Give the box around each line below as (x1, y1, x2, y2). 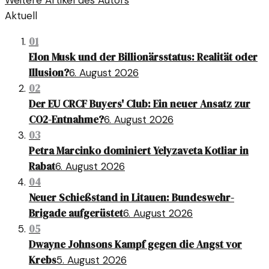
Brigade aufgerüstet (29, 206, 123, 221)
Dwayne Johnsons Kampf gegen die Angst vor (29, 237, 242, 252)
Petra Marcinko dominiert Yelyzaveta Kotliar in (29, 144, 249, 159)
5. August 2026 (56, 253, 127, 267)
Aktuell (5, 9, 37, 23)
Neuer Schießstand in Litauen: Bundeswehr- (29, 190, 234, 205)
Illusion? (29, 65, 69, 80)
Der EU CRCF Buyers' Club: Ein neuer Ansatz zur (29, 97, 250, 112)
